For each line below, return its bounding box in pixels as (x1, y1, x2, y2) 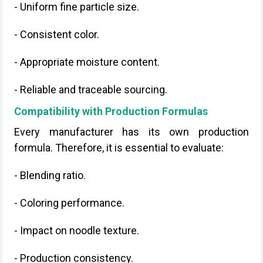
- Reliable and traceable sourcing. (14, 83, 167, 96)
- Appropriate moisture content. (14, 56, 160, 68)
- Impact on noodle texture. (14, 224, 139, 237)
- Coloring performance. (14, 197, 124, 209)
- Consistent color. (14, 28, 99, 41)
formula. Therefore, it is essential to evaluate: (14, 141, 224, 154)
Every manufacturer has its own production (14, 126, 249, 138)
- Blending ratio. (14, 169, 86, 181)
